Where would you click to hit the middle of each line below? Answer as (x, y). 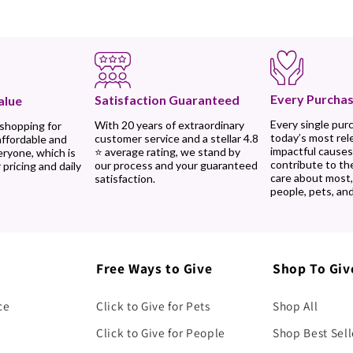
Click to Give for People (161, 332)
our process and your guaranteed (176, 165)
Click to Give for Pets (153, 305)
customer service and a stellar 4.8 (176, 139)
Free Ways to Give (154, 268)
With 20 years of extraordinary (169, 125)
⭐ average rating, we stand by (167, 152)
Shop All (295, 305)
